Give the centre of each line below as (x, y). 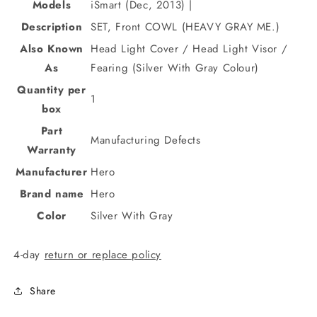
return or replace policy (103, 255)
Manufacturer (52, 172)
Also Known (52, 49)
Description (52, 27)
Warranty (52, 150)
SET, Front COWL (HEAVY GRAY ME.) (185, 27)
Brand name (52, 194)
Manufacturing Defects (146, 140)
